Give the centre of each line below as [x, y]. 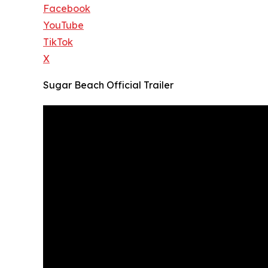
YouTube [63, 25]
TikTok [58, 42]
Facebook [67, 8]
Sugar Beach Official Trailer [108, 85]
